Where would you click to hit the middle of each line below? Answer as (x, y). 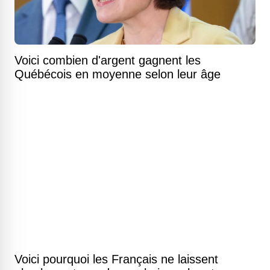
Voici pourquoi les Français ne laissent (116, 259)
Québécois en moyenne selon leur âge (118, 74)
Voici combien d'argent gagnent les (108, 60)
